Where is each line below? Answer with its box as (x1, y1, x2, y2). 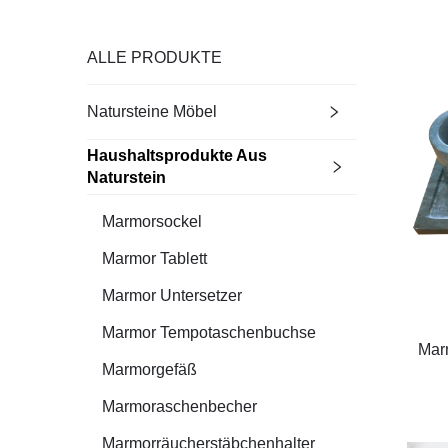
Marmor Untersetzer (102, 286, 242, 304)
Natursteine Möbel (87, 102, 217, 120)
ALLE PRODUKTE (87, 48, 222, 66)
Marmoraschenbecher (102, 397, 257, 415)
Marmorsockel (102, 212, 202, 230)
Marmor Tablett (102, 249, 207, 267)
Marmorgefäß (102, 360, 197, 378)
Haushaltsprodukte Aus (87, 146, 267, 164)
